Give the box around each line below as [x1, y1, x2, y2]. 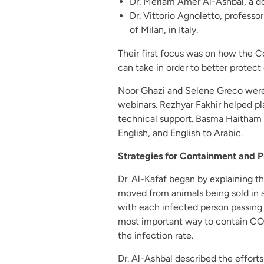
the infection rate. [117, 229, 193, 241]
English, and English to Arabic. [117, 127, 243, 138]
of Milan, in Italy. [129, 24, 198, 35]
